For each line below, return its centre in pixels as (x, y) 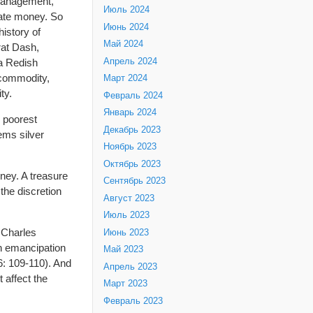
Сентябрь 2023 (134, 181)
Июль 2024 (126, 10)
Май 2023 (123, 250)
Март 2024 (125, 79)
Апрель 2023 (130, 267)
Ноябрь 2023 (130, 147)
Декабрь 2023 (132, 130)
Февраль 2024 (133, 95)
